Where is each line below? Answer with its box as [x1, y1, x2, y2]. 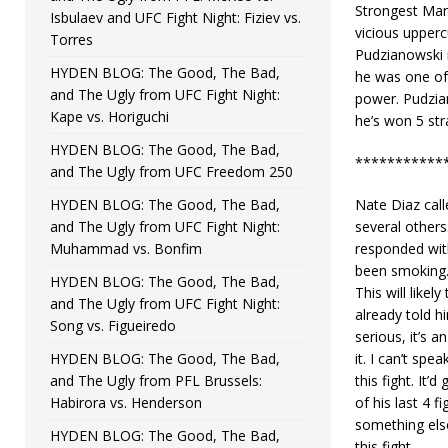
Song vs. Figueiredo [50, 315, 176, 335]
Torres [50, 29, 93, 49]
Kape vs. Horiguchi [50, 106, 169, 126]
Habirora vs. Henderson [50, 392, 202, 412]
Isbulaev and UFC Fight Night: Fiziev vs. [50, 7, 301, 27]
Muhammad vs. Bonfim [50, 238, 202, 258]
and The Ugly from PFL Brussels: [50, 370, 262, 390]
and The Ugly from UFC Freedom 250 [50, 161, 293, 181]
